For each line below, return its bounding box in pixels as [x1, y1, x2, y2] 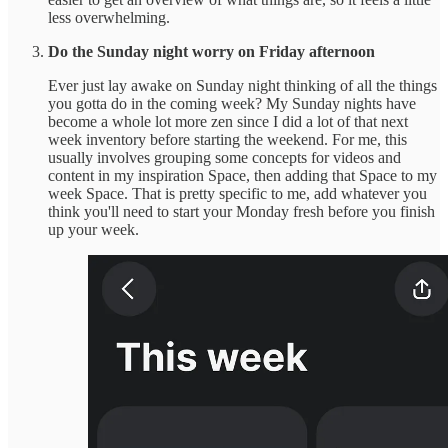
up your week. [48, 220, 139, 238]
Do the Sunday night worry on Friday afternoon [48, 42, 375, 60]
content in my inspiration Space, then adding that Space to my [48, 166, 437, 184]
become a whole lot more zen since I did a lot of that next [48, 112, 408, 130]
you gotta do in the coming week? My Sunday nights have [48, 94, 416, 112]
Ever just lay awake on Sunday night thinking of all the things [48, 76, 437, 94]
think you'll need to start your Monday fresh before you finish [48, 202, 435, 220]
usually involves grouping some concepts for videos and [48, 148, 401, 166]
